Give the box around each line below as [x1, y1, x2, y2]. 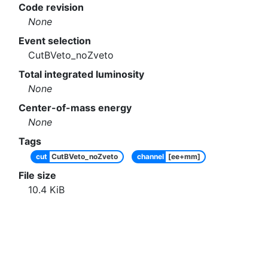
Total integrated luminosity [19, 68, 144, 81]
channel [136, 152, 164, 162]
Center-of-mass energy [19, 102, 132, 114]
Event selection [19, 35, 91, 47]
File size [19, 169, 56, 182]
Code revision [19, 1, 84, 14]
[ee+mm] [167, 152, 200, 162]
